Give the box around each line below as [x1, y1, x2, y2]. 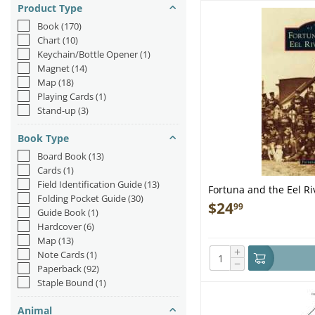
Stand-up [37, 104, 76, 117]
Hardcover [37, 220, 82, 233]
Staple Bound [37, 276, 94, 289]
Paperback [37, 262, 82, 275]
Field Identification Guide [37, 178, 142, 191]
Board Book [37, 150, 86, 162]
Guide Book [37, 206, 86, 219]
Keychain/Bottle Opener [37, 48, 138, 60]
